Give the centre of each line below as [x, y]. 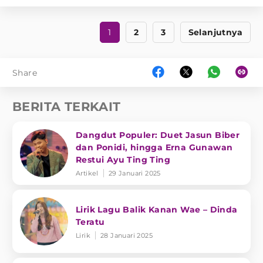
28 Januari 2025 [127, 235]
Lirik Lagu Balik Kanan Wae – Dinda [157, 209]
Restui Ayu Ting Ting [123, 160]
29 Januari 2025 [134, 173]
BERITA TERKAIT [67, 107]
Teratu [90, 222]
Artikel [87, 173]
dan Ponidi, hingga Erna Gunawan [154, 148]
